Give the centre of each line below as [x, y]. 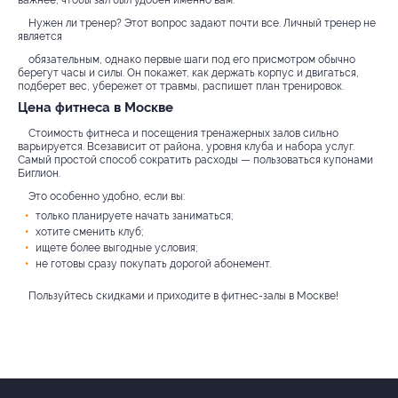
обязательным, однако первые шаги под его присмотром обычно [192, 59]
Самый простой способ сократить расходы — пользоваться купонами [195, 159]
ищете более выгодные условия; [116, 247]
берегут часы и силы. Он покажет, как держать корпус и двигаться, [188, 72]
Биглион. [39, 173]
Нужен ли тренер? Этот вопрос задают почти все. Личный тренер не [202, 23]
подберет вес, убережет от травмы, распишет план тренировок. [181, 86]
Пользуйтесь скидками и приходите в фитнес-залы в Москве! [183, 295]
